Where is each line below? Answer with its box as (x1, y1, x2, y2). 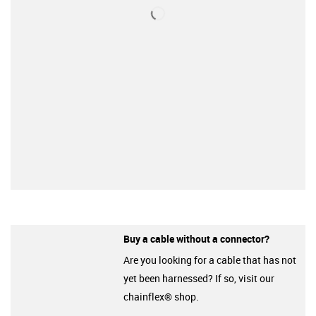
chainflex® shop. (123, 290, 199, 303)
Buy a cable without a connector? (123, 231, 269, 245)
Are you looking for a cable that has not (123, 253, 296, 267)
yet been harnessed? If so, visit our (123, 272, 274, 285)
